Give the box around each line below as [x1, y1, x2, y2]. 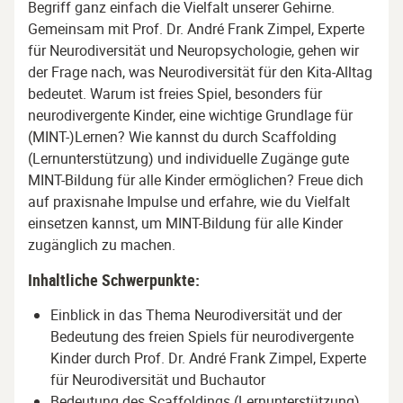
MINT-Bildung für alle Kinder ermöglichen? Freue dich [28, 169, 363, 190]
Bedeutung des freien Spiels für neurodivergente [50, 326, 354, 346]
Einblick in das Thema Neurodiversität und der [50, 304, 342, 325]
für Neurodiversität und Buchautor [50, 369, 265, 390]
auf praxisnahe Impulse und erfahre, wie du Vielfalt [28, 191, 350, 211]
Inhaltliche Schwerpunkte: [28, 268, 200, 291]
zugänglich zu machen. [28, 234, 179, 255]
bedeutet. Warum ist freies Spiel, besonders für [28, 83, 322, 103]
